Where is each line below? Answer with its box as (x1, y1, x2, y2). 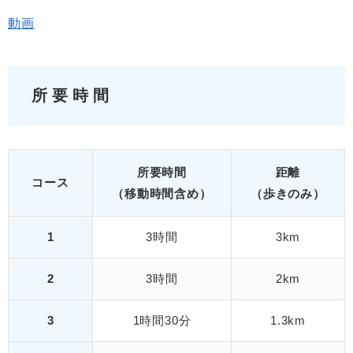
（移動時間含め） (112, 186, 212, 200)
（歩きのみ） (251, 186, 325, 200)
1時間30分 (132, 313, 191, 327)
